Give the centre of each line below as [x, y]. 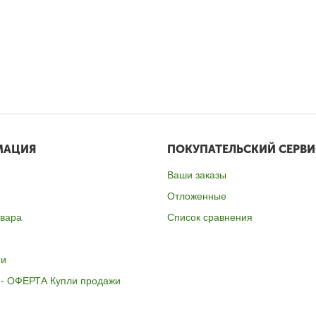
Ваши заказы [196, 175]
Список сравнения [209, 217]
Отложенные [196, 196]
